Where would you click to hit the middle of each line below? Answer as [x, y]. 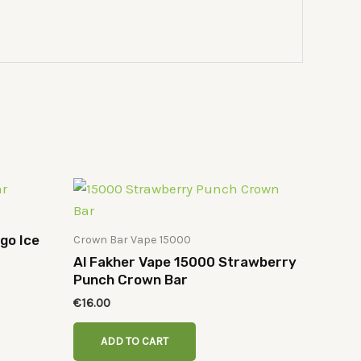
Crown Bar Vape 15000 [132, 239]
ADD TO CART [135, 342]
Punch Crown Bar [131, 280]
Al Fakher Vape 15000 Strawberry [185, 262]
